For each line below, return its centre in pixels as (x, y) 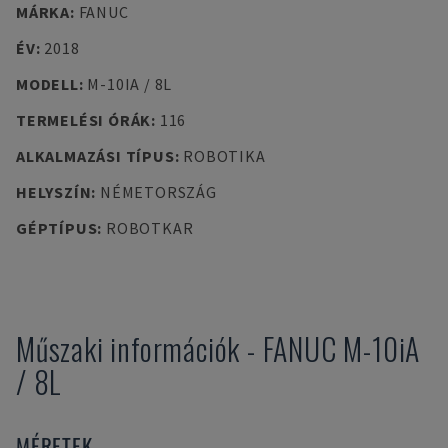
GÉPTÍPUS (57, 228)
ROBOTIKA (224, 156)
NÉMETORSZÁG (158, 192)
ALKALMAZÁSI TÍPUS (95, 156)
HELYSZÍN (54, 192)
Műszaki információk (128, 348)
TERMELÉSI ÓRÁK (84, 120)
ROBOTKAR (149, 228)
